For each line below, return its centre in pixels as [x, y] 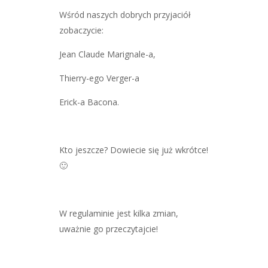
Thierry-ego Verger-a [99, 78]
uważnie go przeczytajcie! [109, 229]
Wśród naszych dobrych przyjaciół [125, 14]
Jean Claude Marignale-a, [107, 54]
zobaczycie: [81, 30]
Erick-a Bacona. [89, 102]
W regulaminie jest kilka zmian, [119, 213]
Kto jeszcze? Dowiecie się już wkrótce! [134, 150]
